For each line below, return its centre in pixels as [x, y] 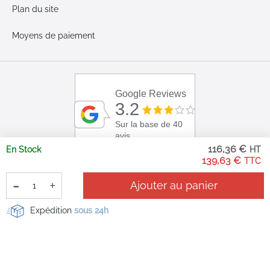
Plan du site [35, 9]
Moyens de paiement [54, 36]
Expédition [52, 210]
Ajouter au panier [174, 185]
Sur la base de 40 [149, 125]
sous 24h [91, 210]
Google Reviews [151, 94]
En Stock [24, 149]
